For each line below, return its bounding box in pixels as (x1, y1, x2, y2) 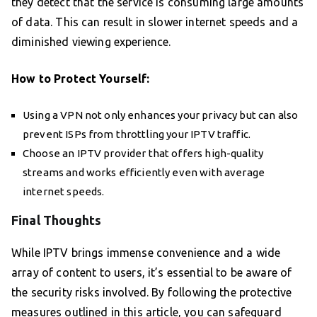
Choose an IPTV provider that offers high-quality (23, 147, 264, 160)
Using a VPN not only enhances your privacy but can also (23, 109, 299, 122)
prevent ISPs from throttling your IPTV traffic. (23, 128, 251, 141)
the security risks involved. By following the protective (11, 286, 292, 299)
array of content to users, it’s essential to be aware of (11, 266, 292, 279)
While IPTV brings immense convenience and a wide (11, 246, 281, 260)
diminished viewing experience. (11, 35, 171, 49)
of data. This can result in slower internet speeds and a (11, 16, 299, 29)
